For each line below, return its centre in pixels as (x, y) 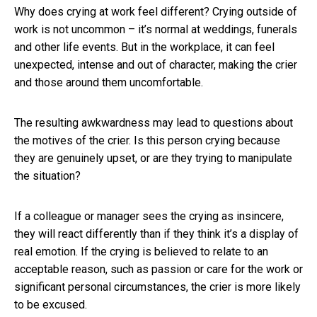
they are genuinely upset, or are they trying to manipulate (153, 158)
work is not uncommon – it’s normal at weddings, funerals (156, 29)
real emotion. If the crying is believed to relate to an (141, 251)
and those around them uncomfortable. (109, 82)
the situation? (47, 175)
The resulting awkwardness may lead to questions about (154, 122)
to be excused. (51, 304)
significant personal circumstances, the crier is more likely (157, 287)
